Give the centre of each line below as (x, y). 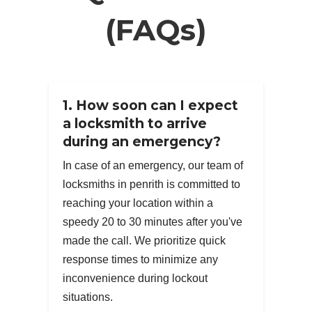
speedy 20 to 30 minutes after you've (153, 222)
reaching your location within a (138, 203)
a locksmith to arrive (135, 124)
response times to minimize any (140, 259)
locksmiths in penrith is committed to (151, 184)
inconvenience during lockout (135, 278)
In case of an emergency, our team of (153, 165)
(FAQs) (156, 30)
